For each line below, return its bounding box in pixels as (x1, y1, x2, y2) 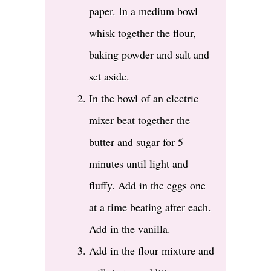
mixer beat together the (89, 113, 190, 128)
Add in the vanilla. (89, 221, 171, 237)
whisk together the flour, (89, 25, 196, 41)
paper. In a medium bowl (89, 4, 198, 19)
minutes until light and (89, 156, 188, 171)
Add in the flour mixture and (89, 243, 214, 258)
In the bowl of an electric (89, 91, 198, 106)
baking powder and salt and (89, 47, 209, 62)
